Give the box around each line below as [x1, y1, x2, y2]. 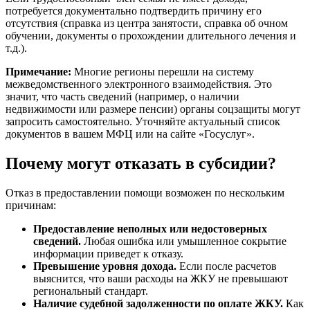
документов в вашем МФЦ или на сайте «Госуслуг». [6, 128, 255, 140]
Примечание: [6, 66, 71, 78]
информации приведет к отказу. [33, 248, 183, 260]
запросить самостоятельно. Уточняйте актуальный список [6, 116, 280, 128]
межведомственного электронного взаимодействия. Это [6, 78, 272, 91]
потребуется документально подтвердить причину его [6, 5, 262, 17]
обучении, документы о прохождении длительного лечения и [6, 30, 296, 42]
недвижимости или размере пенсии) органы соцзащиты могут [6, 103, 300, 116]
